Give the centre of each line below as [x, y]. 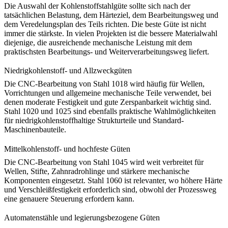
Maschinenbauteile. [35, 130]
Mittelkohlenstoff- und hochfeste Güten [67, 149]
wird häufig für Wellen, [166, 84]
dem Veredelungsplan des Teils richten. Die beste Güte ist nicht [105, 24]
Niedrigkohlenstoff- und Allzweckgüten [68, 71]
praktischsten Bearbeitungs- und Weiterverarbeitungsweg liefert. [107, 52]
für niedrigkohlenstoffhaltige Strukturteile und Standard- [94, 121]
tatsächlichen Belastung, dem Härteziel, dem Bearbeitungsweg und [111, 15]
